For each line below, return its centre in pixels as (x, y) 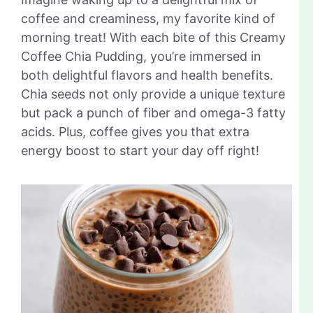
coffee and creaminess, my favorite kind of (148, 19)
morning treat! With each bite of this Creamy (153, 38)
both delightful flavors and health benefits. (147, 75)
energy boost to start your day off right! (140, 151)
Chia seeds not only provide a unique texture (153, 94)
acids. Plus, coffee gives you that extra (135, 132)
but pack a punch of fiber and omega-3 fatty (153, 113)
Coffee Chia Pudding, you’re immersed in (141, 57)
